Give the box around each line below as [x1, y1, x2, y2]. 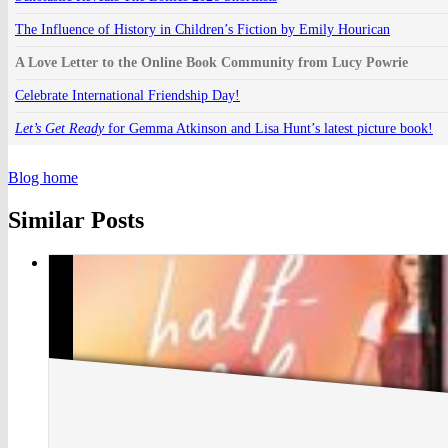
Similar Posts [8, 207, 144, 234]
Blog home [8, 169, 78, 187]
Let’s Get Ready [15, 121, 104, 137]
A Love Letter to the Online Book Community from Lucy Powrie [15, 55, 408, 71]
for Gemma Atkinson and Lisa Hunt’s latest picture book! [104, 121, 433, 137]
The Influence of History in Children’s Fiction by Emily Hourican [15, 22, 390, 38]
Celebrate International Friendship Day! [15, 88, 240, 104]
